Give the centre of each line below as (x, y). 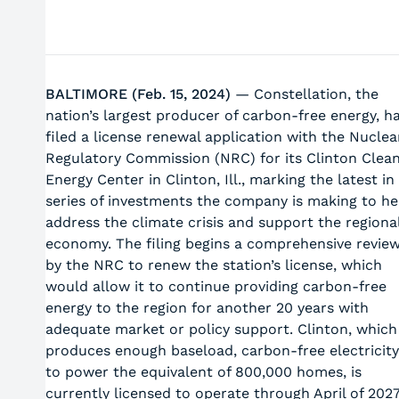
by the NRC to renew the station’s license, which (213, 265)
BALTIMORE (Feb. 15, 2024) (138, 94)
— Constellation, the (304, 94)
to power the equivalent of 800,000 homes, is (203, 372)
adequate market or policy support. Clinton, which (221, 329)
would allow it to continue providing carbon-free (216, 286)
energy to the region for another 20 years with (207, 308)
